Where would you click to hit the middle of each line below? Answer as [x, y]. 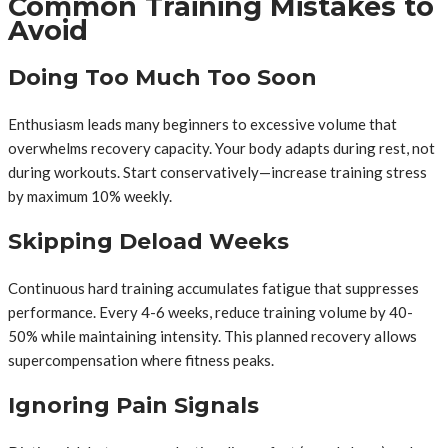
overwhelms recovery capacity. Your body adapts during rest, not [221, 147]
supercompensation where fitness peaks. [141, 359]
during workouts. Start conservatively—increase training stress [217, 171]
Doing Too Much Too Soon [162, 77]
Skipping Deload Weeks [148, 241]
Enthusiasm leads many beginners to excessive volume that [202, 123]
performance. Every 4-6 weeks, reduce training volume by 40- [210, 311]
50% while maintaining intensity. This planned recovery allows [212, 335]
